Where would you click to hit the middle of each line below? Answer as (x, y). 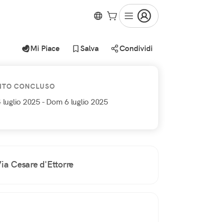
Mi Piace (45, 48)
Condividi (136, 48)
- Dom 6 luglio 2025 (75, 102)
